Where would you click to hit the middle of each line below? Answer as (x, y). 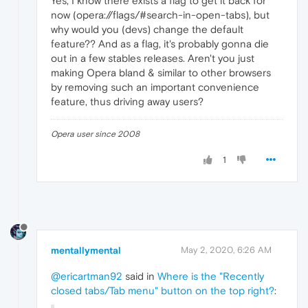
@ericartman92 (87, 276)
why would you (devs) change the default (147, 30)
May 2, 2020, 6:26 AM (226, 250)
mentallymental (86, 250)
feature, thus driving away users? (127, 102)
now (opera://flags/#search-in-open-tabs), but (160, 15)
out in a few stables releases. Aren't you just (153, 58)
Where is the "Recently (211, 276)
